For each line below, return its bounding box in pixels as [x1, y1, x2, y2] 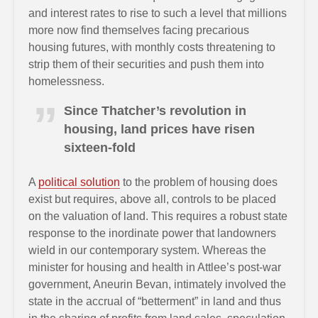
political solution [38, 176, 120, 188]
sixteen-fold [64, 141, 136, 155]
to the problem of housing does [120, 176, 278, 188]
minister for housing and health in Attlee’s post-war [28, 261, 281, 273]
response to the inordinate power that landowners [28, 227, 276, 239]
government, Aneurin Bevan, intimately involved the [28, 278, 286, 290]
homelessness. [28, 75, 104, 87]
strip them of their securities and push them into [28, 58, 264, 70]
